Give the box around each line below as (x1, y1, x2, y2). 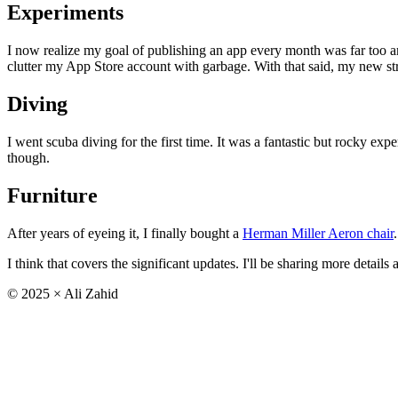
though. (7, 150, 50, 166)
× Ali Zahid (50, 285, 118, 301)
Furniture (7, 184, 98, 208)
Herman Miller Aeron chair (243, 225, 394, 241)
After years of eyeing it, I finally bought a (7, 225, 243, 241)
